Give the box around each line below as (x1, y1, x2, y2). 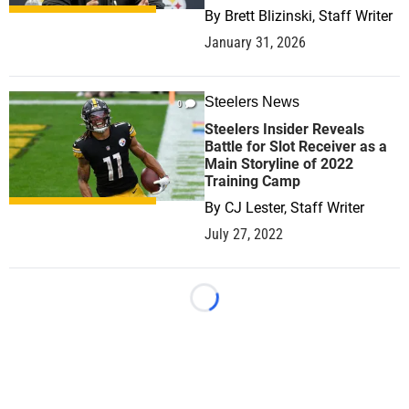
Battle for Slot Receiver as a (204, 138, 387, 155)
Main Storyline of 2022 (204, 155, 353, 173)
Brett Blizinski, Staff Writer (225, 7, 393, 25)
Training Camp (204, 173, 300, 190)
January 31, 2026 (204, 34, 306, 51)
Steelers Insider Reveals (204, 121, 364, 138)
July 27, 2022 (204, 225, 283, 243)
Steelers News (204, 94, 299, 110)
